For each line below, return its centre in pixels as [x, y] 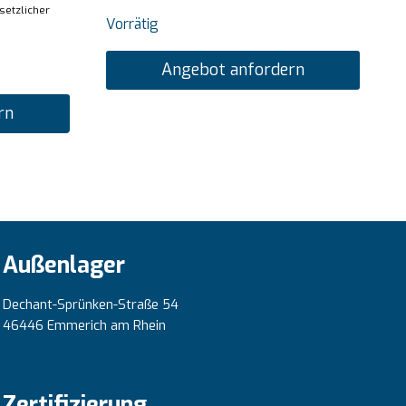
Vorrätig [132, 24]
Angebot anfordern [232, 70]
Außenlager [64, 265]
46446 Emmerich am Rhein [84, 325]
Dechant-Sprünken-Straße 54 [91, 304]
